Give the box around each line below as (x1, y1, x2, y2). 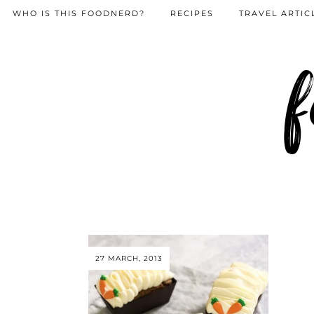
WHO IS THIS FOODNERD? (13, 8, 145, 18)
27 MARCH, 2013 (95, 254, 163, 264)
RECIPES (170, 8, 214, 18)
